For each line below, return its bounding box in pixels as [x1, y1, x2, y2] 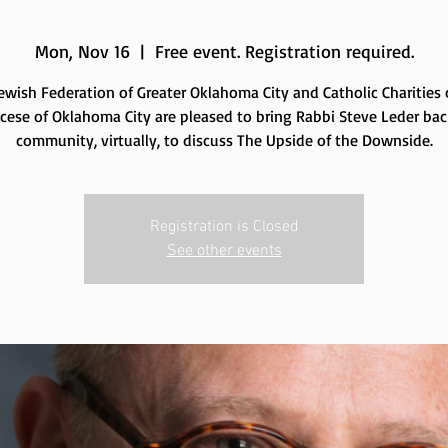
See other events [166, 241, 282, 262]
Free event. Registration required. [154, 40, 414, 63]
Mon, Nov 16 [34, 40, 130, 63]
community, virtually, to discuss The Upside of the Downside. [15, 130, 433, 151]
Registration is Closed [149, 217, 299, 238]
